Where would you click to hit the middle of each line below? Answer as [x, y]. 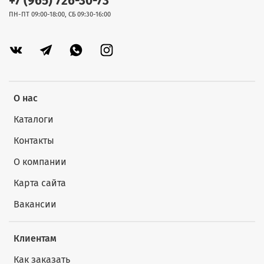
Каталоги [34, 120]
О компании [40, 162]
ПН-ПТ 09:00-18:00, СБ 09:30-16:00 [60, 14]
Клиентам [35, 239]
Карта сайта [40, 183]
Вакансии [35, 204]
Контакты [34, 141]
